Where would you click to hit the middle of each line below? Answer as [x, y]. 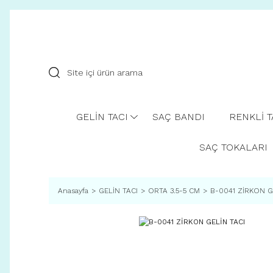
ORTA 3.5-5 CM [174, 191]
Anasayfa [73, 191]
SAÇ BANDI [179, 117]
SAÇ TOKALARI [233, 147]
